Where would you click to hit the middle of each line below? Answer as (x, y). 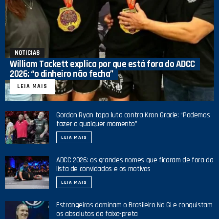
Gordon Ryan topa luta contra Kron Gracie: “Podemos (133, 115)
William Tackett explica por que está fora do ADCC (102, 65)
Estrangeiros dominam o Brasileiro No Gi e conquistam (134, 205)
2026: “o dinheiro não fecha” (62, 74)
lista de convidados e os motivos (103, 169)
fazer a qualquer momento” (97, 124)
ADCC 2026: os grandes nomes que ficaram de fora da (135, 160)
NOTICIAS (27, 53)
